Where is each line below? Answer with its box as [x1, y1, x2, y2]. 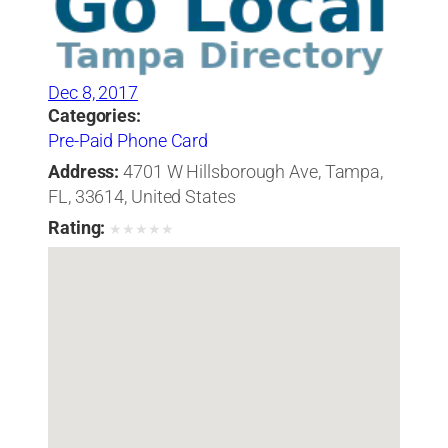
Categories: [48, 104, 141, 127]
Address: [48, 160, 120, 183]
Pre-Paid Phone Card [48, 129, 209, 152]
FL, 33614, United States [48, 185, 236, 208]
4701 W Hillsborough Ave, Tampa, [123, 160, 384, 183]
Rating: [48, 216, 106, 239]
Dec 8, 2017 [48, 81, 138, 104]
